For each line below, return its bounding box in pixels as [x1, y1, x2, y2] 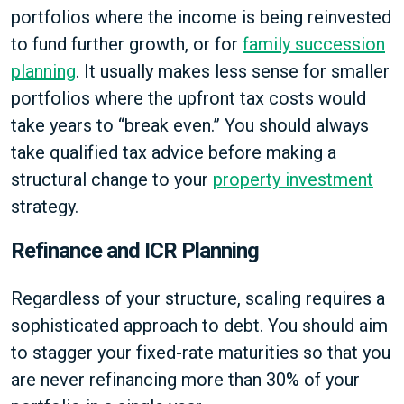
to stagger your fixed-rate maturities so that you [11, 342, 390, 363]
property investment [213, 169, 373, 190]
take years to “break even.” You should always [11, 115, 369, 136]
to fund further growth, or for [11, 33, 243, 55]
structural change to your [11, 169, 213, 190]
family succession [243, 33, 385, 55]
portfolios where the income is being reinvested [11, 6, 391, 28]
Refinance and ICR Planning [11, 238, 259, 263]
